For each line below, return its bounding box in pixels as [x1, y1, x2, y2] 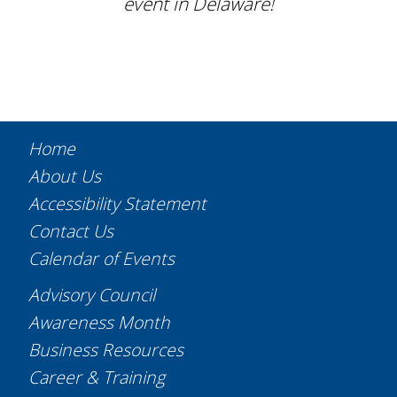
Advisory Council [28, 282, 155, 307]
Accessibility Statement [28, 191, 206, 215]
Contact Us [28, 218, 113, 243]
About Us [28, 163, 101, 188]
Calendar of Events [28, 245, 175, 270]
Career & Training [28, 364, 165, 389]
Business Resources [28, 337, 183, 362]
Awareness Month [28, 309, 170, 334]
